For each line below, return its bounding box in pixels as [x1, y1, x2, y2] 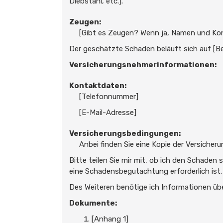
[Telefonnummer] [79, 92, 138, 101]
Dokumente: [69, 199, 117, 208]
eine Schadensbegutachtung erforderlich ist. [69, 167, 222, 176]
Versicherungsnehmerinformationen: [69, 60, 217, 69]
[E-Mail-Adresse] [79, 108, 136, 117]
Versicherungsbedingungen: [69, 129, 181, 138]
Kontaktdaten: [69, 81, 126, 90]
